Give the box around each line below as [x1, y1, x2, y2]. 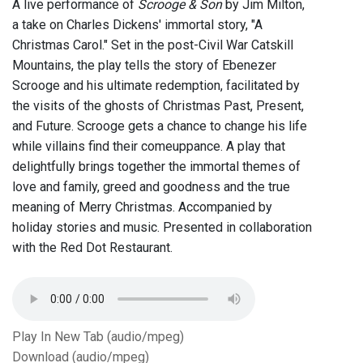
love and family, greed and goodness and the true [12, 179, 290, 195]
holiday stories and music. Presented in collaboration [12, 220, 312, 236]
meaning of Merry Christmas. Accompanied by [12, 199, 272, 216]
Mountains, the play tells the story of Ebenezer [12, 58, 276, 74]
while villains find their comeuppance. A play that [12, 139, 285, 155]
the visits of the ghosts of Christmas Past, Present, [12, 98, 304, 114]
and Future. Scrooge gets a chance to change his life [12, 118, 307, 135]
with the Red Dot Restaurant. [12, 240, 173, 256]
